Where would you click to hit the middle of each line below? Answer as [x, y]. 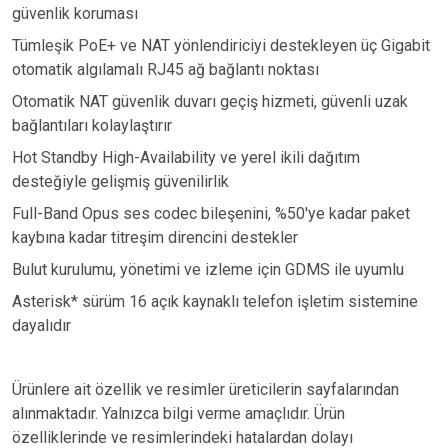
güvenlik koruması [75, 13]
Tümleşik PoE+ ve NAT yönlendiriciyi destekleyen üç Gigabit [221, 45]
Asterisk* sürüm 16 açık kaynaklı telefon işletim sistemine [215, 301]
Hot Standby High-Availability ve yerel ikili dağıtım [186, 157]
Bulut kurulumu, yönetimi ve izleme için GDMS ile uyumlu [208, 269]
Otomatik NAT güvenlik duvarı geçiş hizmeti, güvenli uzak [210, 101]
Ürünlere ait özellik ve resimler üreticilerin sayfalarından [205, 389]
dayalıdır [41, 325]
